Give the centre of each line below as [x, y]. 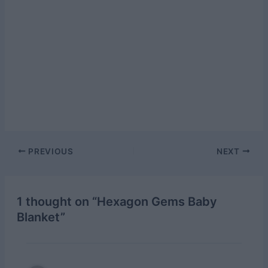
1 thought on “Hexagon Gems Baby [117, 201]
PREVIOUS [50, 151]
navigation [25, 165]
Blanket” [41, 217]
